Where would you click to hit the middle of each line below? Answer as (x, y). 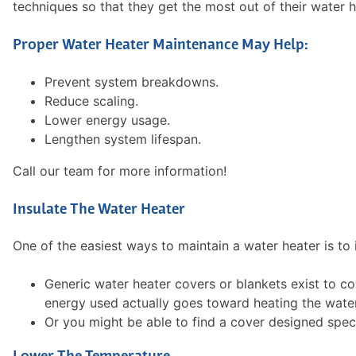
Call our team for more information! (120, 170)
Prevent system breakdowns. (132, 81)
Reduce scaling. (91, 101)
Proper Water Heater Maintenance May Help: (160, 46)
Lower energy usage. (107, 120)
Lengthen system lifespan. (123, 139)
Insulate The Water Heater (99, 210)
